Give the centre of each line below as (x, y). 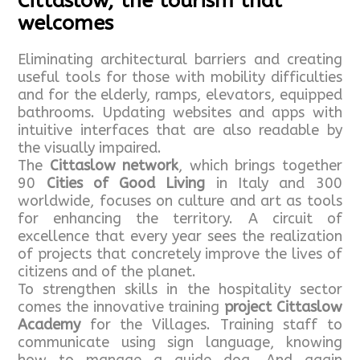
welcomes (66, 24)
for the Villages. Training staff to (211, 325)
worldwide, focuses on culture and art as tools (180, 201)
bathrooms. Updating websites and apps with (180, 113)
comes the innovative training (121, 307)
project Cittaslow (283, 307)
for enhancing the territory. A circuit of (180, 219)
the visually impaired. (90, 148)
